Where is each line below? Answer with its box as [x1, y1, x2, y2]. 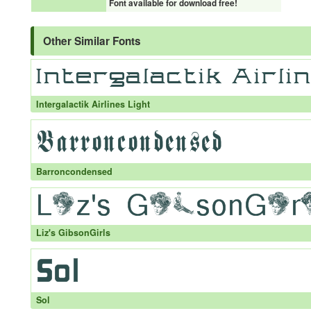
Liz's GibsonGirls [35, 226, 110, 239]
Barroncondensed [35, 165, 112, 178]
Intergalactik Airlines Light [35, 97, 150, 110]
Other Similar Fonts [43, 33, 141, 49]
